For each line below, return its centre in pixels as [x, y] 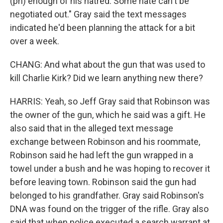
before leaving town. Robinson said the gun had [103, 182]
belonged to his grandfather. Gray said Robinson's [107, 195]
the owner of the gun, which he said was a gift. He [108, 115]
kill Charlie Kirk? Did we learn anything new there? [107, 78]
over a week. [35, 41]
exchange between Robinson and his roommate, [105, 142]
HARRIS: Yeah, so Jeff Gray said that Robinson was [110, 101]
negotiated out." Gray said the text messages [98, 14]
